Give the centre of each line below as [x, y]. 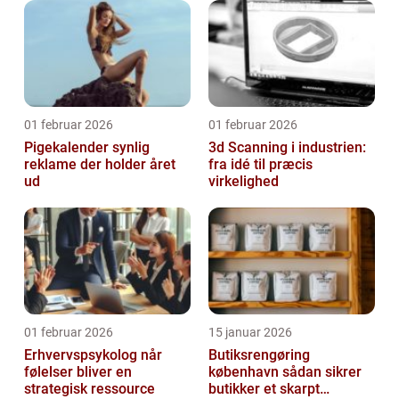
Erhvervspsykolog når [82, 354]
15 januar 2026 [250, 332]
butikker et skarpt [264, 388]
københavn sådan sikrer [245, 371]
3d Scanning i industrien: [287, 147]
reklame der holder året [100, 164]
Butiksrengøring [259, 354]
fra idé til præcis [261, 164]
